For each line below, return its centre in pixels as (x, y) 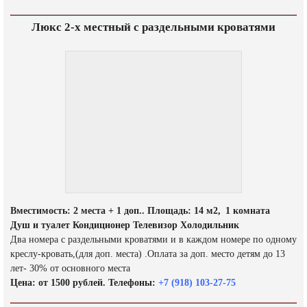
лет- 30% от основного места (70, 269)
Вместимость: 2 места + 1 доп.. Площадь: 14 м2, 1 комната (140, 211)
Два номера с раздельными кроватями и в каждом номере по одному (153, 240)
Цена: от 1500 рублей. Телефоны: (83, 283)
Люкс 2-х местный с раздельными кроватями (153, 27)
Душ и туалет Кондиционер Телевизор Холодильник (125, 225)
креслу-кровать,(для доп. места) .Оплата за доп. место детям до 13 (148, 254)
